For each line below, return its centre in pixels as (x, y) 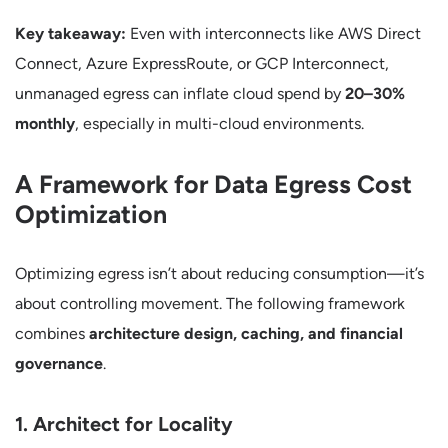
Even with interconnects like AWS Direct (273, 33)
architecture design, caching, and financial (246, 333)
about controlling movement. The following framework (210, 303)
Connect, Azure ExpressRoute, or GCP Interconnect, (202, 63)
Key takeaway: (70, 33)
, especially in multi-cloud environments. (219, 123)
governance (59, 363)
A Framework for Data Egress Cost (213, 184)
